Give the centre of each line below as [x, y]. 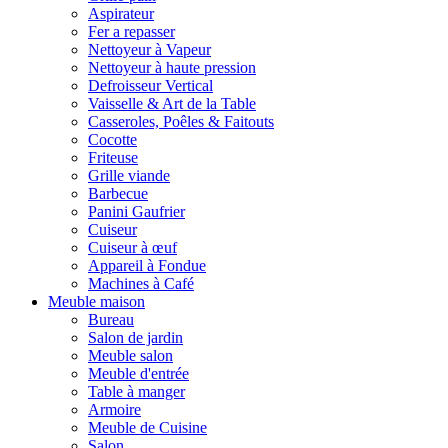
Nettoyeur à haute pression [172, 67]
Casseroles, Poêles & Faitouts [181, 121]
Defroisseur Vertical [150, 85]
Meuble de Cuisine [147, 427]
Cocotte [112, 139]
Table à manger [136, 391]
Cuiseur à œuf [132, 247]
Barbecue [118, 193]
